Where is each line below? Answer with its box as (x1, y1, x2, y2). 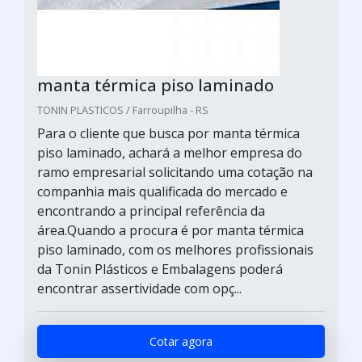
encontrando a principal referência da (37, 202, 265, 220)
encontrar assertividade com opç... (37, 280, 242, 297)
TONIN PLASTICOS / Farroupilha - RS (37, 103, 208, 117)
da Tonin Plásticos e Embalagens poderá (37, 260, 283, 278)
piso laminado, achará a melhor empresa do (37, 144, 302, 162)
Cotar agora (149, 334, 213, 349)
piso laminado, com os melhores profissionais (37, 241, 314, 259)
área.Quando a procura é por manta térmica (37, 221, 304, 239)
